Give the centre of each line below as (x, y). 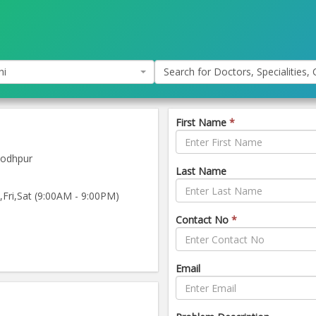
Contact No (203, 220)
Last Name (201, 171)
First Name (202, 122)
